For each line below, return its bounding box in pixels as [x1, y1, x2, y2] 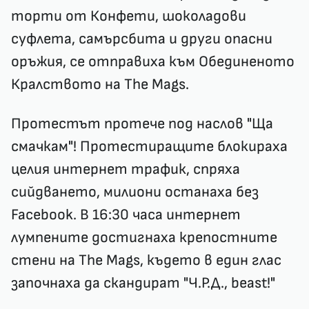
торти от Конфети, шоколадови [11, 6, 246, 26]
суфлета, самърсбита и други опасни [11, 29, 272, 48]
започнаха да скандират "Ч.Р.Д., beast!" [11, 273, 275, 292]
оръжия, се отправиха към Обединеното [11, 52, 295, 71]
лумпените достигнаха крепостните [11, 228, 277, 247]
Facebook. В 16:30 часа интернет [11, 205, 241, 224]
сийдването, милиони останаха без [11, 182, 259, 201]
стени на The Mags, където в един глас [11, 250, 281, 270]
